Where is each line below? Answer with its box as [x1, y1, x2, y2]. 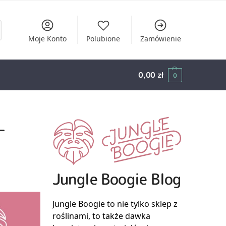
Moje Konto [28, 34, 67, 43]
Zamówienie [140, 34, 181, 43]
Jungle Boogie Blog [52, 168, 181, 190]
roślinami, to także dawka [52, 210, 150, 221]
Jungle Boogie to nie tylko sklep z [52, 198, 178, 209]
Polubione [86, 34, 121, 43]
